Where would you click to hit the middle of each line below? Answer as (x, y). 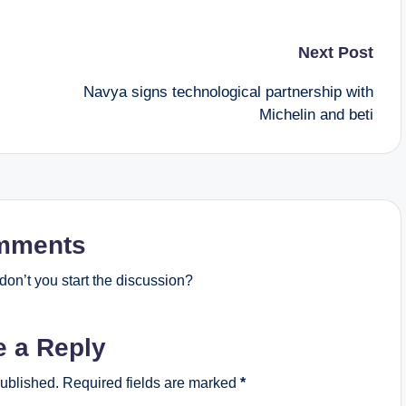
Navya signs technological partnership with (228, 92)
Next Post (335, 53)
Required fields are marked (151, 383)
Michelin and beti (316, 115)
